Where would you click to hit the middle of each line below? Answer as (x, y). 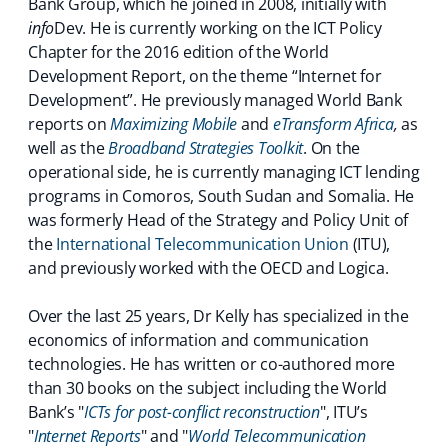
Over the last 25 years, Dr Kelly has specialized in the (218, 316)
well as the (66, 148)
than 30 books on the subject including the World (207, 388)
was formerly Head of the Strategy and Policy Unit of (218, 220)
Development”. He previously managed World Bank (215, 100)
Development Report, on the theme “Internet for (205, 76)
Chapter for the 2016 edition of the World (178, 52)
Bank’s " (56, 412)
